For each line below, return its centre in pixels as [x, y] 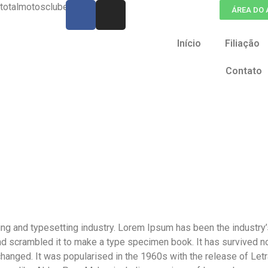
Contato [244, 71]
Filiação [242, 43]
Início [189, 43]
